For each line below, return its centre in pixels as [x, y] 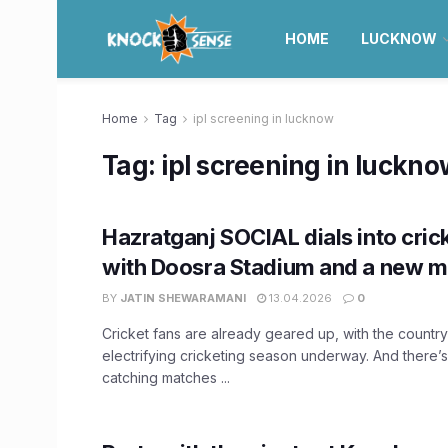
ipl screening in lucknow [263, 118]
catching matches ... [166, 377]
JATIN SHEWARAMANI [183, 298]
